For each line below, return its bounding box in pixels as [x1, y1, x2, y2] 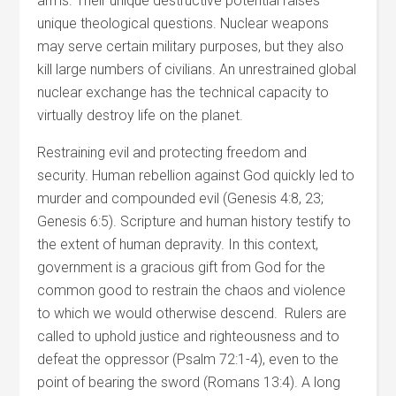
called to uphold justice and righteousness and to [37, 328, 340, 345]
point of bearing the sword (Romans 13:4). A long [37, 374, 341, 391]
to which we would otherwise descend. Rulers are [37, 305, 347, 322]
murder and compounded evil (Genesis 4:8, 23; [37, 190, 324, 207]
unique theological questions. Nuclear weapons [37, 15, 330, 32]
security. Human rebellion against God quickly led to [37, 167, 355, 184]
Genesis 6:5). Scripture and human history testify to [37, 213, 352, 230]
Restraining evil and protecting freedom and [37, 144, 308, 161]
